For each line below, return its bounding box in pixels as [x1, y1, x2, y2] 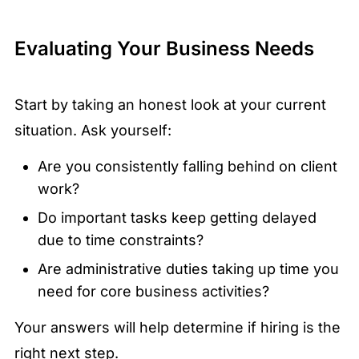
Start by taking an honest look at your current [14, 96, 326, 114]
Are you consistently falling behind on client [37, 158, 337, 175]
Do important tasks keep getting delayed [37, 209, 317, 227]
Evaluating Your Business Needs [14, 37, 314, 61]
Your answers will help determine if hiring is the [14, 319, 341, 337]
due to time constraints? [37, 232, 204, 249]
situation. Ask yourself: [14, 122, 171, 139]
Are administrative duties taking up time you [37, 260, 339, 278]
